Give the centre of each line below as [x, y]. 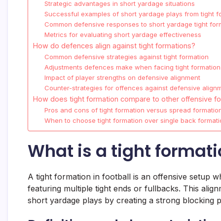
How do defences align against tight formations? [114, 46]
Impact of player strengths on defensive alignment [122, 78]
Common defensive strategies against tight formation [126, 57]
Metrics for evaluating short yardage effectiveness [123, 35]
